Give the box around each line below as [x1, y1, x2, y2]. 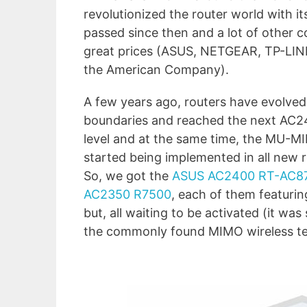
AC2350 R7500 [84, 187, 171, 202]
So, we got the [84, 169, 172, 184]
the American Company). [84, 62, 229, 77]
